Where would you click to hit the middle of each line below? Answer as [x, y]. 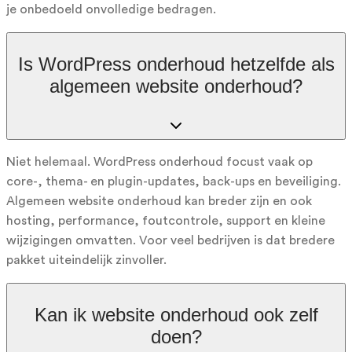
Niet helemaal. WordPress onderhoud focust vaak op [159, 161]
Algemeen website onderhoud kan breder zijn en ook [159, 201]
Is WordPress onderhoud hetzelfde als [176, 64]
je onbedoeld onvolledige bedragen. [111, 9]
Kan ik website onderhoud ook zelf [176, 314]
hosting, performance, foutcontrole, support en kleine [166, 220]
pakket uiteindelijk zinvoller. [86, 260]
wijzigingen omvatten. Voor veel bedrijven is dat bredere [170, 240]
